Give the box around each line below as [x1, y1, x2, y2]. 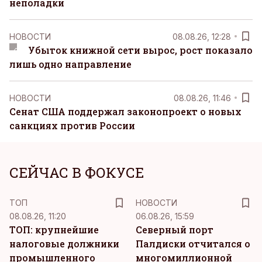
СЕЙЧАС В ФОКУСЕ [9, 163, 144, 182]
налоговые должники [9, 237, 119, 250]
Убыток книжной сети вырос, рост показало [27, 44, 253, 56]
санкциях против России [9, 119, 135, 132]
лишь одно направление [9, 58, 132, 70]
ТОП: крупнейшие [9, 223, 99, 236]
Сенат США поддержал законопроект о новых [9, 105, 242, 118]
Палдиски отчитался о [136, 237, 250, 250]
